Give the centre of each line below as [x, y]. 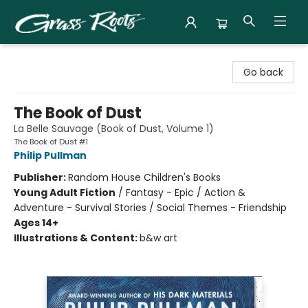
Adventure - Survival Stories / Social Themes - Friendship [150, 208]
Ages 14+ [36, 223]
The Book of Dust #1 [51, 142]
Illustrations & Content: [77, 238]
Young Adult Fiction [65, 192]
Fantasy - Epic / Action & [186, 192]
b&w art [158, 238]
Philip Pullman [50, 155]
